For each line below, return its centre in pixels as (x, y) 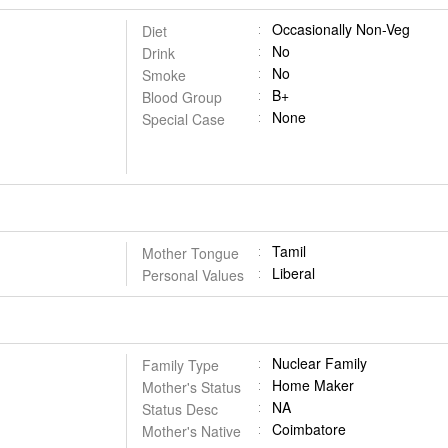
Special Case (183, 119)
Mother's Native (191, 431)
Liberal (293, 273)
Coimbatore (308, 429)
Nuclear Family (319, 363)
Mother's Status (191, 387)
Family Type (180, 365)
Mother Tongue (190, 253)
